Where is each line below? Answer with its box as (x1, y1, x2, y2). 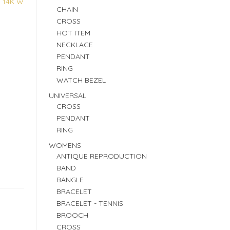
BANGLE (56, 175, 84, 184)
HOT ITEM (56, 28, 90, 37)
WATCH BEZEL (56, 75, 106, 85)
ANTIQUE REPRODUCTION (56, 151, 147, 161)
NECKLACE (56, 40, 93, 49)
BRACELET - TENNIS (56, 199, 123, 208)
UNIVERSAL (48, 91, 86, 100)
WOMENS (48, 141, 81, 150)
